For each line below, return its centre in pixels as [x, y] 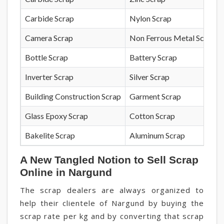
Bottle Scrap [46, 57]
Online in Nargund [66, 172]
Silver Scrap [149, 77]
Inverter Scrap [49, 77]
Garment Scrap [155, 96]
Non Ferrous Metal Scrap [172, 38]
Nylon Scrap [150, 18]
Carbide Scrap [49, 18]
